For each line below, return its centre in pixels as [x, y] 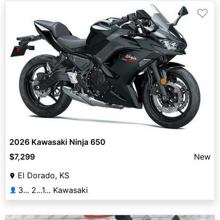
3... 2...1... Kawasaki [53, 190]
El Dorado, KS [43, 175]
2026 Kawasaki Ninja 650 [57, 142]
